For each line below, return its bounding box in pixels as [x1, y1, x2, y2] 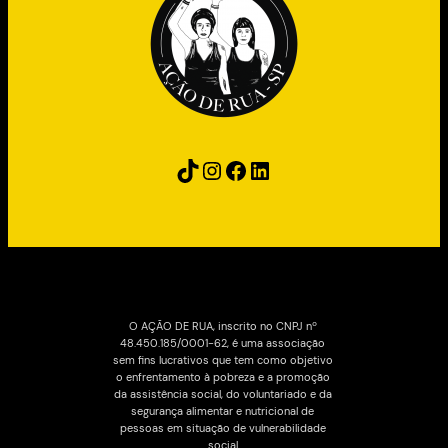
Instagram [199, 154, 212, 184]
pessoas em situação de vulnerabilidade [119, 420, 326, 435]
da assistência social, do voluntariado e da [113, 386, 332, 401]
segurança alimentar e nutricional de [131, 403, 314, 418]
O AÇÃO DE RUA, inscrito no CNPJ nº [128, 318, 317, 333]
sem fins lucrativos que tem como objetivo [112, 352, 333, 367]
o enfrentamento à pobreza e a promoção [115, 369, 330, 384]
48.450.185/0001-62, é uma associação [120, 335, 325, 350]
